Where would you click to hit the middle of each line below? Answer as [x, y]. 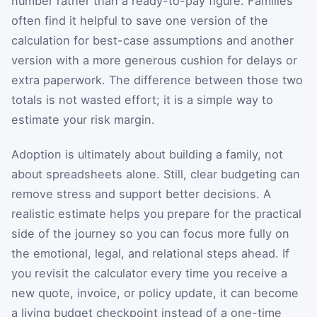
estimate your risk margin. [83, 119]
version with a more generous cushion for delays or [154, 60]
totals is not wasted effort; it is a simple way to [142, 99]
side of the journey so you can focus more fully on [150, 234]
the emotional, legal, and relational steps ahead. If [150, 254]
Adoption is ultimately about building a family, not [147, 155]
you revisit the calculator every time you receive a [149, 273]
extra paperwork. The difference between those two [157, 80]
